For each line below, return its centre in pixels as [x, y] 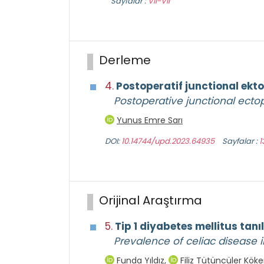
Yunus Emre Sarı [150, 121]
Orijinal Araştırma [151, 201]
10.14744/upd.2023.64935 [168, 141]
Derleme [125, 60]
